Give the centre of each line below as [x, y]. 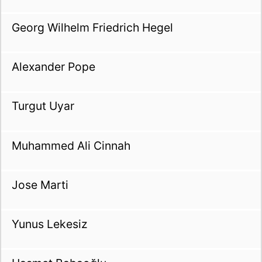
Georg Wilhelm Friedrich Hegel [92, 28]
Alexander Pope [53, 67]
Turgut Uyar [43, 106]
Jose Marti [40, 185]
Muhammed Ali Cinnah [71, 145]
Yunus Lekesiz [49, 224]
